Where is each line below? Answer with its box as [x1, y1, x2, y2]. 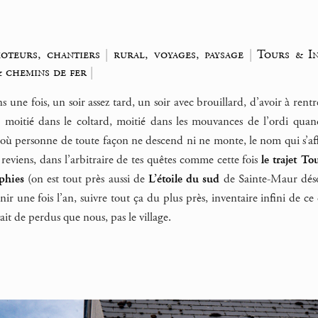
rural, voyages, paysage [114, 45, 244, 62]
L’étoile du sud [148, 171, 220, 187]
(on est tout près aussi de [23, 171, 148, 187]
